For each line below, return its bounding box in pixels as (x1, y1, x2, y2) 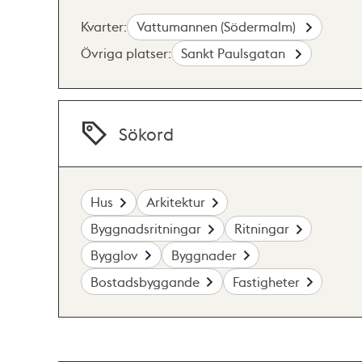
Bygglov (90, 246, 139, 263)
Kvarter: (81, 18, 127, 36)
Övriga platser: (81, 44, 171, 62)
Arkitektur (145, 193, 205, 211)
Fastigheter (232, 272, 300, 290)
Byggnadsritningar (90, 220, 202, 238)
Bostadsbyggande (90, 272, 200, 290)
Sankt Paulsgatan (181, 44, 289, 62)
